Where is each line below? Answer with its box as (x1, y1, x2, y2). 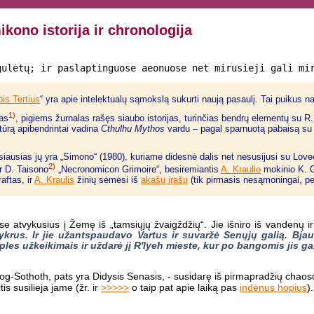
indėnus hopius (240, 282, 308, 294)
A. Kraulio (221, 164, 261, 175)
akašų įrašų (141, 175, 189, 186)
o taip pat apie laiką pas (129, 282, 240, 294)
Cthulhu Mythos (101, 123, 165, 135)
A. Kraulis (34, 175, 75, 186)
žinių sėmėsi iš (74, 175, 142, 186)
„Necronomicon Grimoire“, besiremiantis (55, 164, 221, 175)
